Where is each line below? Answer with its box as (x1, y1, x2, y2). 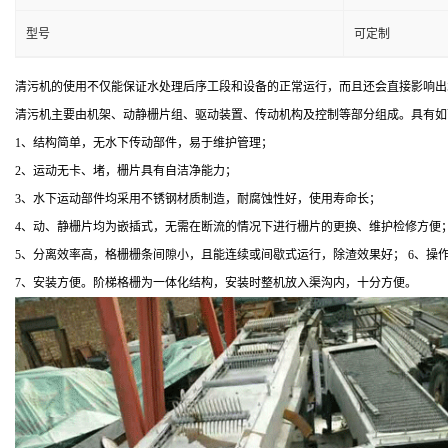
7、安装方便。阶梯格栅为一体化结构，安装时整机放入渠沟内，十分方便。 (15, 276, 420, 290)
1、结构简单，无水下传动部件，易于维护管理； (15, 136, 276, 150)
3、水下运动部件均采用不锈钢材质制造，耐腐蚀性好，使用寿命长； (15, 192, 384, 206)
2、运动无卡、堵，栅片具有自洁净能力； (15, 164, 240, 178)
